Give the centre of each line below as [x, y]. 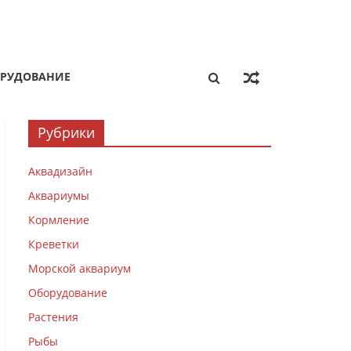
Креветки [54, 244]
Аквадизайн [60, 171]
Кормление [59, 220]
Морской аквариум [80, 268]
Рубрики [66, 132]
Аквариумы [59, 195]
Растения [53, 317]
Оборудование [68, 293]
